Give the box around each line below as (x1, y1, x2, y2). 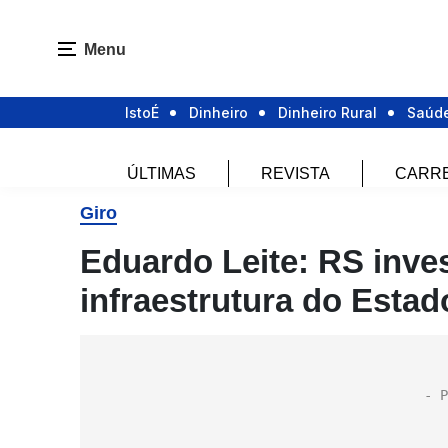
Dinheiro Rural (278, 104, 377, 122)
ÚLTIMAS (127, 165, 196, 183)
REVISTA (261, 165, 330, 183)
